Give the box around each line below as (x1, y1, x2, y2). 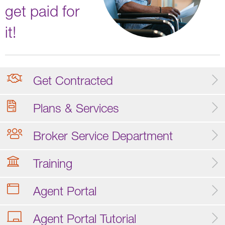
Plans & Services (33, 100, 119, 115)
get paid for (5, 2, 79, 20)
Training (33, 156, 72, 170)
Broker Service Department (33, 128, 173, 143)
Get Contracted (33, 73, 113, 87)
